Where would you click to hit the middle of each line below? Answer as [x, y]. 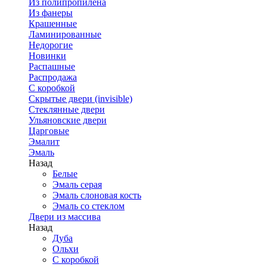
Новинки [47, 56]
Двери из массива [65, 217]
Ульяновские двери [68, 120]
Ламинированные [65, 34]
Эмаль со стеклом [89, 206]
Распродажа [53, 77]
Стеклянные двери [67, 109]
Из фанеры [51, 13]
